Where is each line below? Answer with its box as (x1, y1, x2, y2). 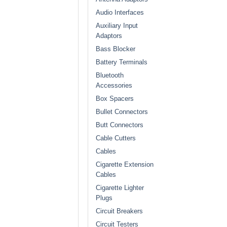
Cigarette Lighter (96, 184, 144, 192)
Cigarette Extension (96, 161, 154, 169)
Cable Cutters (96, 134, 136, 142)
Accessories (96, 82, 132, 90)
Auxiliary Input (96, 22, 138, 30)
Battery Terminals (96, 58, 147, 66)
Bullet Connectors (96, 108, 148, 116)
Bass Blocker (96, 45, 135, 53)
